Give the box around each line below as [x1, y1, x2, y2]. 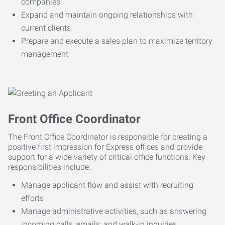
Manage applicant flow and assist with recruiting [21, 180, 193, 190]
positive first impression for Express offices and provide [8, 142, 202, 152]
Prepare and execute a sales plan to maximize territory [21, 36, 212, 46]
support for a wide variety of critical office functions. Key [8, 152, 205, 162]
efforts [21, 193, 44, 203]
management [21, 49, 68, 59]
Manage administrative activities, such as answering [21, 206, 206, 216]
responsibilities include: [8, 162, 90, 172]
